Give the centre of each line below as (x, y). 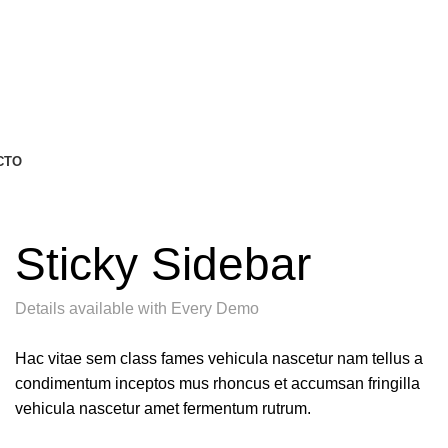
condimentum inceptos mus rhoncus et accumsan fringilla (217, 383)
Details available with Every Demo (137, 308)
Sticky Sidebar (163, 263)
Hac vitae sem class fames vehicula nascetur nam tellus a (219, 358)
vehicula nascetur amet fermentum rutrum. (163, 408)
